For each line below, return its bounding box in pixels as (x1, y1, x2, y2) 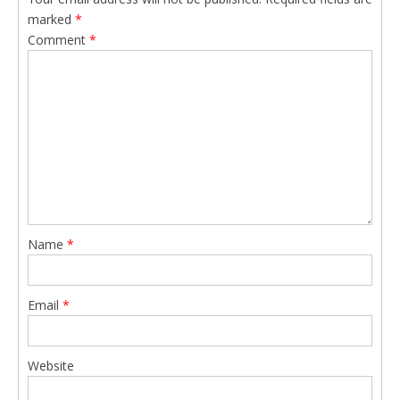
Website (28, 356, 74, 374)
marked (28, 10, 75, 28)
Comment (28, 30, 89, 48)
